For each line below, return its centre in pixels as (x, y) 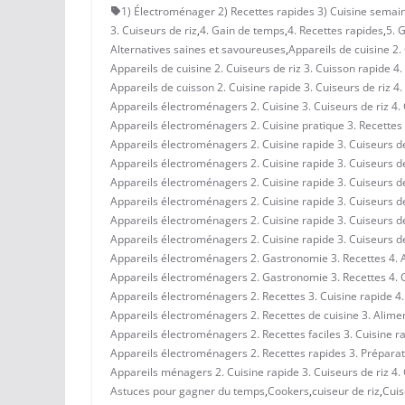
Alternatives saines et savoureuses (198, 49)
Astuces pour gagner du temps (188, 391)
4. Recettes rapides (335, 30)
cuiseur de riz (346, 391)
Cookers (288, 391)
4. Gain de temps (242, 30)
